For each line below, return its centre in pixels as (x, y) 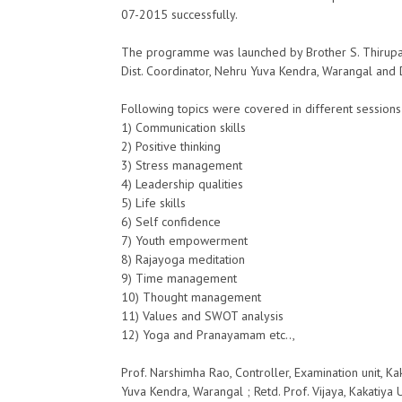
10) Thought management (191, 297)
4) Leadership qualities (182, 184)
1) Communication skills (184, 128)
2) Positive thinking (171, 147)
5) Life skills (153, 203)
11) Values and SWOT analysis (202, 316)
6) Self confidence (171, 222)
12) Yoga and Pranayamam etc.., (208, 335)
